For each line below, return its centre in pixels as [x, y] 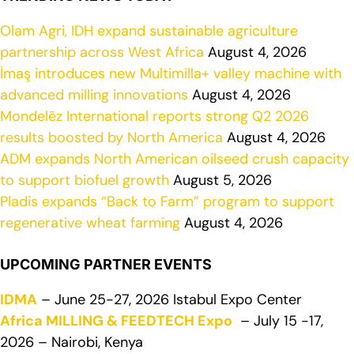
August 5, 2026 [220, 180]
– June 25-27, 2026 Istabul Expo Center [169, 299]
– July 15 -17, [278, 320]
